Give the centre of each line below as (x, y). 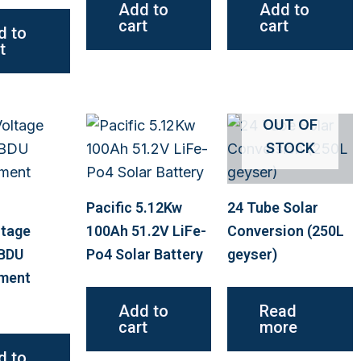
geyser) (253, 254)
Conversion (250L (286, 230)
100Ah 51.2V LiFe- (146, 230)
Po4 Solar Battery (144, 254)
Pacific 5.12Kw (134, 207)
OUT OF (290, 124)
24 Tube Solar (273, 207)
